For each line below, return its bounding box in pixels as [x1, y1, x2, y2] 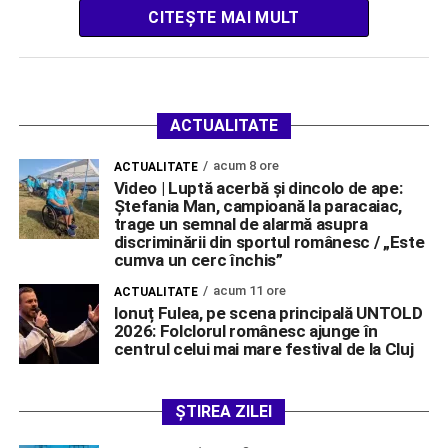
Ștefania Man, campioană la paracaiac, [113, 196, 403, 217]
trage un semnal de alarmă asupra [113, 214, 368, 235]
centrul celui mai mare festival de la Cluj [113, 339, 414, 360]
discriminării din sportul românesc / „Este [113, 232, 425, 253]
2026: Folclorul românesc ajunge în [113, 321, 379, 342]
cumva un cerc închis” [113, 250, 283, 271]
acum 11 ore [212, 283, 286, 299]
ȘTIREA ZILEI [175, 402, 273, 422]
